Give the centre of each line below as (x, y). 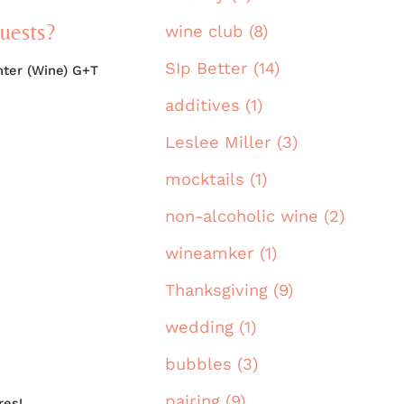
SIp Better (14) (222, 69)
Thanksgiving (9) (229, 290)
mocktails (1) (216, 179)
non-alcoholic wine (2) (255, 216)
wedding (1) (211, 327)
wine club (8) (216, 32)
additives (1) (214, 106)
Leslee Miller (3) (231, 142)
